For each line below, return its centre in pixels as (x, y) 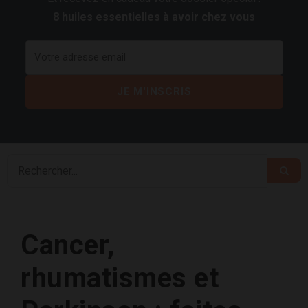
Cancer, (68, 245)
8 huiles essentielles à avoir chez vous (154, 16)
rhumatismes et (120, 278)
